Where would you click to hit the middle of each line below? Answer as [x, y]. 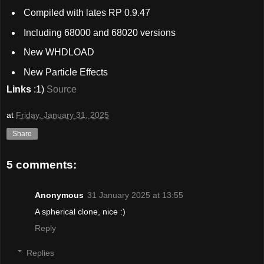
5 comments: [42, 164]
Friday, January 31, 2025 [62, 115]
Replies [41, 253]
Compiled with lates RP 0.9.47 [85, 12]
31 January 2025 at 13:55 [135, 195]
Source [62, 90]
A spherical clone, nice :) [80, 211]
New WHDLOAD [57, 52]
